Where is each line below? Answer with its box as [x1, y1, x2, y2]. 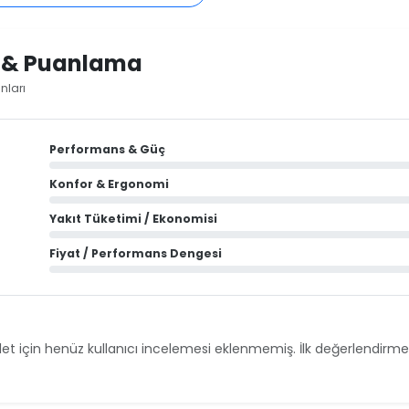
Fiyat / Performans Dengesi [49, 246, 222, 262]
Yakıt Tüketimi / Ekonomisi [49, 211, 217, 227]
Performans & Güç [49, 142, 165, 158]
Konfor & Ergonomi [49, 176, 169, 193]
